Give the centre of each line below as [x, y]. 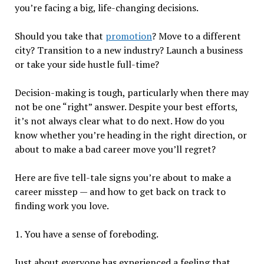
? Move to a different [196, 36]
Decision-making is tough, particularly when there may [131, 93]
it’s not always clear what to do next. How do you [119, 121]
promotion [128, 36]
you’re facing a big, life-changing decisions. [106, 8]
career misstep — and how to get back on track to [120, 192]
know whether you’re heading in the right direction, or [131, 135]
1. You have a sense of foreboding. [86, 234]
